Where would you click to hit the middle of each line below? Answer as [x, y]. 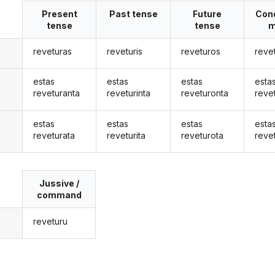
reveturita [126, 135]
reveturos [200, 52]
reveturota [202, 135]
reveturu [50, 221]
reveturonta [204, 93]
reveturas [52, 52]
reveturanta [56, 93]
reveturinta [129, 93]
